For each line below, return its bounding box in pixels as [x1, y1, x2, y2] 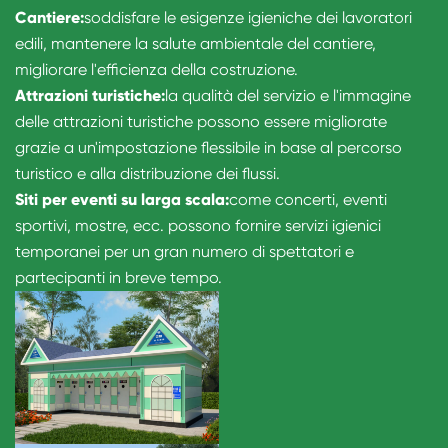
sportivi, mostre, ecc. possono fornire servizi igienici [15, 216, 381, 236]
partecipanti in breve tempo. [15, 268, 222, 288]
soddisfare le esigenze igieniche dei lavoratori [84, 8, 412, 28]
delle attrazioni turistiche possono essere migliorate [15, 112, 387, 132]
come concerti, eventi [229, 190, 387, 210]
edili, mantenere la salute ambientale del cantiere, [15, 34, 376, 54]
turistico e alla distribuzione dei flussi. [15, 164, 280, 184]
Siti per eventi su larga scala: [15, 190, 229, 210]
